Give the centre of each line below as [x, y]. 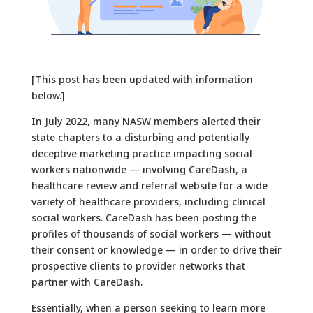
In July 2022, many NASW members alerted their [146, 121]
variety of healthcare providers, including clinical [148, 201]
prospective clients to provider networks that [138, 265]
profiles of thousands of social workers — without [151, 233]
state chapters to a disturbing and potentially [140, 137]
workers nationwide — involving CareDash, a [139, 169]
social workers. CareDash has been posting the [144, 217]
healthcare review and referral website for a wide [149, 185]
